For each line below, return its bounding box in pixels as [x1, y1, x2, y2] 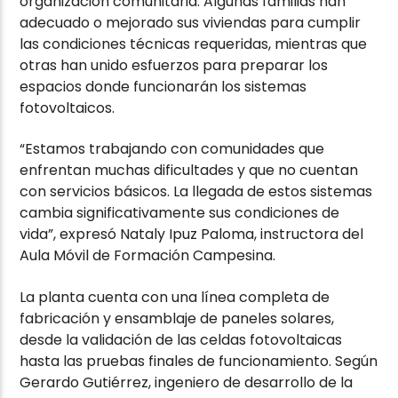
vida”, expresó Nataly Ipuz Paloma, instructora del [20, 224, 364, 245]
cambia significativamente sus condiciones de [20, 203, 340, 224]
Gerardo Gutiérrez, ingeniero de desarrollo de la [20, 371, 354, 393]
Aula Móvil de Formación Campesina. [20, 245, 276, 267]
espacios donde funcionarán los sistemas [20, 76, 307, 97]
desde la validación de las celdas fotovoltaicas [20, 329, 343, 350]
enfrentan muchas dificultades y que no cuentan [20, 160, 359, 181]
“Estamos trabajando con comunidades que [20, 139, 325, 160]
